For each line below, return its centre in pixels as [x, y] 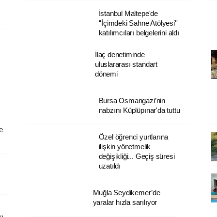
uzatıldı [110, 166]
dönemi [106, 74]
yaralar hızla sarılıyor [125, 202]
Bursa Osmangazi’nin [132, 100]
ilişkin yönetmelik [125, 146]
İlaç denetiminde [120, 54]
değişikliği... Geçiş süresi [137, 156]
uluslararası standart [126, 64]
